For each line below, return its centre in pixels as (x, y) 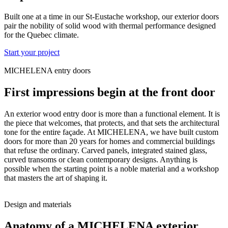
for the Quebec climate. (41, 35)
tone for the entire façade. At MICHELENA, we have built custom (111, 132)
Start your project (32, 52)
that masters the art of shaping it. (56, 178)
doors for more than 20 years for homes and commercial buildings (109, 141)
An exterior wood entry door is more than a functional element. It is (112, 113)
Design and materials (38, 204)
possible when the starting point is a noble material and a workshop (111, 168)
